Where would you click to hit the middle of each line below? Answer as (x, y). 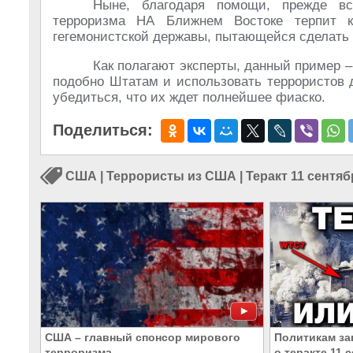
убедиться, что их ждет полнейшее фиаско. (189, 97)
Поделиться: (103, 130)
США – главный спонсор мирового (143, 338)
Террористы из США (171, 176)
